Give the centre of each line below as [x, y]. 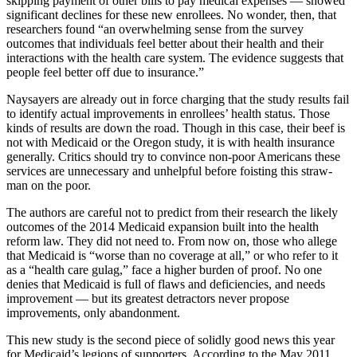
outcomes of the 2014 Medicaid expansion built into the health [163, 226]
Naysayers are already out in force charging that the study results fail [178, 99]
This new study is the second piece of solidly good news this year [171, 339]
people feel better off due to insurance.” [105, 72]
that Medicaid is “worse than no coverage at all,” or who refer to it [172, 255]
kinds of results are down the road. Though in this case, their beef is [176, 127]
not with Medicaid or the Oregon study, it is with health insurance [171, 142]
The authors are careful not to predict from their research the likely [172, 212]
